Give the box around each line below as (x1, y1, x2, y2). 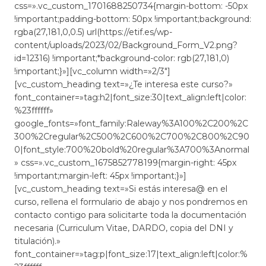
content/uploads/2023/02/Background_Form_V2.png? (14, 39, 237, 50)
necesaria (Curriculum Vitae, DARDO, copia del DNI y (14, 222, 233, 233)
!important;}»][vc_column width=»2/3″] (14, 65, 170, 77)
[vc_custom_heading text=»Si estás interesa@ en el (14, 183, 227, 194)
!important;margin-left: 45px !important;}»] (14, 170, 186, 181)
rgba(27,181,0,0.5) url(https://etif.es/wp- (14, 26, 172, 37)
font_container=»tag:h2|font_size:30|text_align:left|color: (14, 91, 246, 103)
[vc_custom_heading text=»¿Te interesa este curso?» (14, 78, 233, 90)
